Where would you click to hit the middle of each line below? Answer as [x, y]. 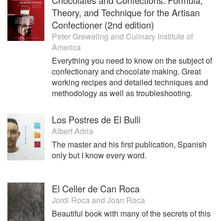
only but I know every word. [99, 155]
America [66, 47]
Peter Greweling [80, 36]
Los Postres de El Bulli [96, 119]
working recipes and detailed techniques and [130, 82]
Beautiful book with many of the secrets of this [131, 214]
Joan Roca [126, 200]
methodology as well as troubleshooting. [122, 93]
